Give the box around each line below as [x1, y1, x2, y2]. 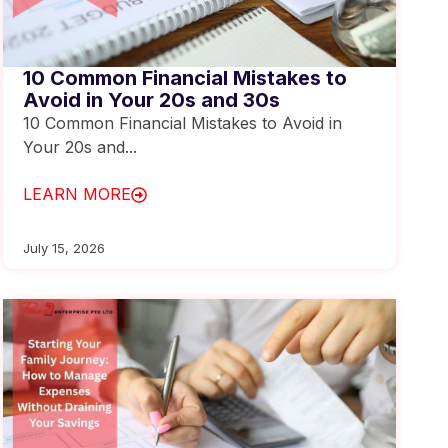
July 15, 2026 [22, 239, 105, 256]
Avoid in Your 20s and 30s [22, 88, 280, 112]
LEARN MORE [22, 184, 131, 204]
